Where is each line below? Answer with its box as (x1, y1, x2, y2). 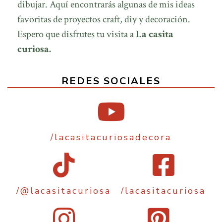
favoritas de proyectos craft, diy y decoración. (17, 12, 190, 26)
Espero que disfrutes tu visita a (17, 27, 136, 41)
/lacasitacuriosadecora (51, 131, 171, 143)
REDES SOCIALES (61, 74, 161, 88)
